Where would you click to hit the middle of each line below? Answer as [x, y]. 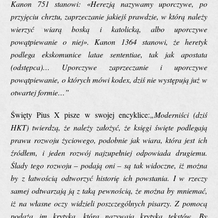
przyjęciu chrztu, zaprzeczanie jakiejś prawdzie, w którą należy [109, 16]
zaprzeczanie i [135, 67]
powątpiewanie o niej [47, 41]
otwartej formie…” [40, 92]
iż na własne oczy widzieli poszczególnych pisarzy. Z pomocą [109, 203]
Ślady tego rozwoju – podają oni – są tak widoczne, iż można [109, 165]
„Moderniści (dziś [178, 114]
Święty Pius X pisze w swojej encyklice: [80, 114]
